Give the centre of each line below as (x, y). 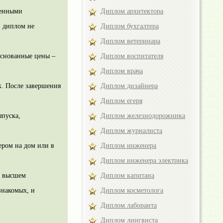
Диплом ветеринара (130, 41)
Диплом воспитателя (132, 56)
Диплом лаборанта (129, 205)
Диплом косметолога (132, 190)
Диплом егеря (121, 101)
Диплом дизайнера (129, 86)
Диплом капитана (127, 175)
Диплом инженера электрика (144, 161)
